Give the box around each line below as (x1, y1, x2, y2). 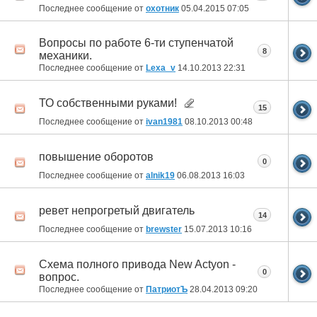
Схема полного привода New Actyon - (39, 258, 236, 270)
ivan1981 (146, 117, 183, 127)
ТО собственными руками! (39, 96, 177, 109)
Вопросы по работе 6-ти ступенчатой (39, 37, 234, 50)
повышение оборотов (39, 150, 154, 163)
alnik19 (146, 171, 175, 181)
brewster (146, 224, 182, 235)
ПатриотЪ (146, 284, 188, 294)
